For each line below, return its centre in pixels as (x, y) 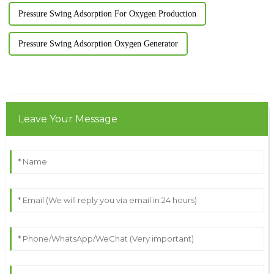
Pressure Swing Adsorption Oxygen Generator (98, 44)
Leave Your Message (68, 119)
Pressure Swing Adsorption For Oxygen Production (107, 14)
